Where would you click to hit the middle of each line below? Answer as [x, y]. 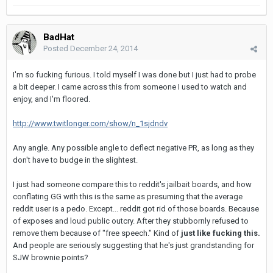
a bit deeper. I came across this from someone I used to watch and [130, 87]
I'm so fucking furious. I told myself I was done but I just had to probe [134, 74]
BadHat [59, 37]
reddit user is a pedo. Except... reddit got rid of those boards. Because [136, 208]
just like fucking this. [221, 233]
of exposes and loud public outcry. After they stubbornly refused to [131, 221]
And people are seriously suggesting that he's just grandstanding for [133, 245]
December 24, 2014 [104, 48]
